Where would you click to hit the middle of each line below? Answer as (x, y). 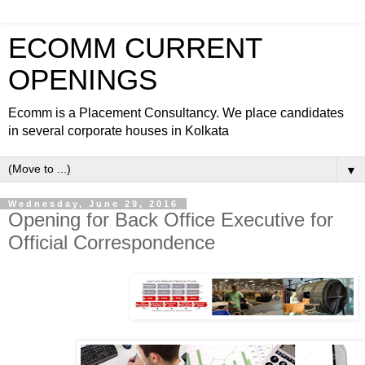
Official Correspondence (112, 242)
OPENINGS (83, 80)
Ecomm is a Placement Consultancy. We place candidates (176, 113)
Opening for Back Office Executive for (171, 220)
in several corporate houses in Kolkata (119, 131)
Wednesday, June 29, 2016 (93, 204)
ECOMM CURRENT (135, 48)
